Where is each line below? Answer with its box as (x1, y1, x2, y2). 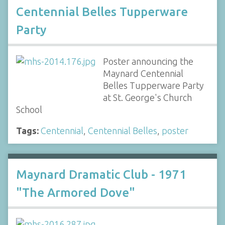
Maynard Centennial (102, 68, 183, 79)
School (16, 104, 42, 115)
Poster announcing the (102, 56, 193, 67)
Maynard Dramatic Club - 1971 (16, 167, 186, 181)
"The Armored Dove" (16, 185, 135, 199)
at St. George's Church (102, 92, 192, 103)
